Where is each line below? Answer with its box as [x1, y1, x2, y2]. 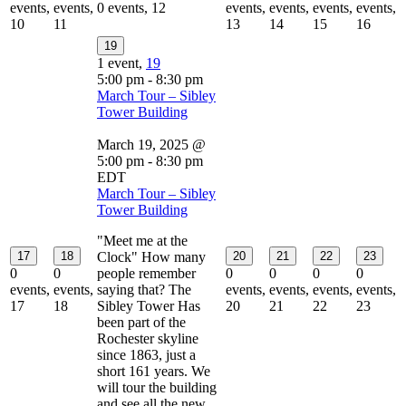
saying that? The [97, 281, 191, 297]
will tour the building [97, 379, 217, 395]
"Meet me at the [97, 232, 188, 248]
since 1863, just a [97, 346, 196, 362]
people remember [97, 265, 196, 281]
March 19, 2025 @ [97, 136, 206, 152]
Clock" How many [97, 248, 206, 265]
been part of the [97, 314, 186, 330]
